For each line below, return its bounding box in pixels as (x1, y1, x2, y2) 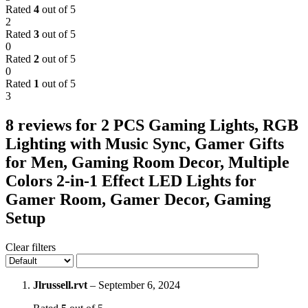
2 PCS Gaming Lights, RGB (101, 115, 298, 134)
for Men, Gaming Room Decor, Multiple (5, 153, 289, 171)
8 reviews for (5, 115, 101, 134)
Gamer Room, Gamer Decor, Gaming (5, 190, 271, 208)
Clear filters (5, 241, 56, 253)
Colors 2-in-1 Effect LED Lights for (5, 171, 256, 190)
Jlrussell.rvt (33, 278, 90, 291)
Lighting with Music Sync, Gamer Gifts (5, 134, 284, 153)
